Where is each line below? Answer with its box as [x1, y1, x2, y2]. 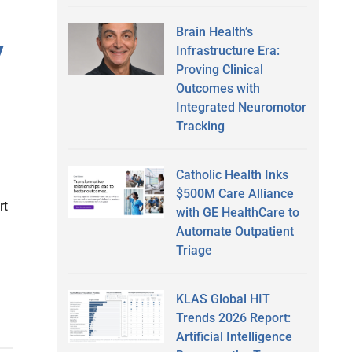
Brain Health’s [175, 24, 253, 39]
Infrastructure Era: [175, 42, 280, 58]
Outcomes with [175, 80, 260, 96]
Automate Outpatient [175, 223, 294, 239]
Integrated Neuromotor [175, 99, 306, 115]
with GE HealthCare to [175, 204, 299, 220]
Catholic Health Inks [175, 167, 288, 182]
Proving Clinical [175, 61, 263, 77]
